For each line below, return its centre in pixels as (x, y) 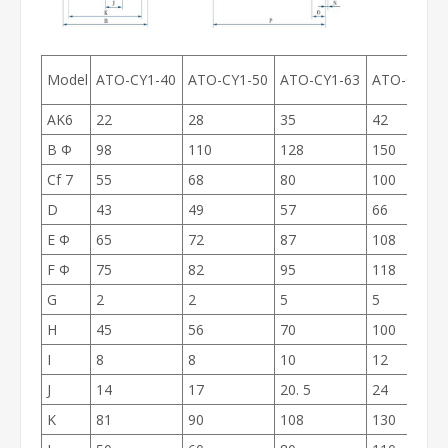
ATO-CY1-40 (136, 80)
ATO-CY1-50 (228, 80)
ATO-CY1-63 (320, 80)
